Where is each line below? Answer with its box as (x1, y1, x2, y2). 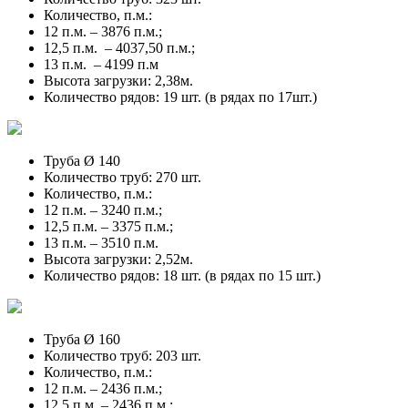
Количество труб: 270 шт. (44, 168, 201, 185)
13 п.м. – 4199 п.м (44, 56, 158, 72)
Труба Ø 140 (44, 152, 120, 168)
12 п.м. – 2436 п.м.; (44, 380, 162, 396)
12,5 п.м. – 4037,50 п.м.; (44, 39, 195, 56)
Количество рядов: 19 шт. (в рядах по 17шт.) (44, 88, 317, 105)
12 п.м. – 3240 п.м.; (44, 201, 162, 218)
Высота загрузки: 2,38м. (44, 72, 193, 88)
